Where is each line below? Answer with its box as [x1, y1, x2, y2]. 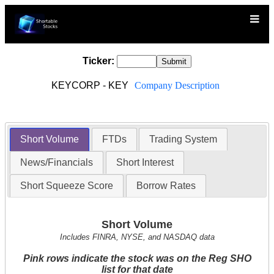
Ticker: [83, 56, 114, 66]
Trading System [149, 134, 217, 145]
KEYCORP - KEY [51, 80, 131, 91]
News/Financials [20, 157, 94, 168]
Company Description [134, 80, 220, 91]
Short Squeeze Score [20, 180, 114, 191]
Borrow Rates [136, 180, 196, 191]
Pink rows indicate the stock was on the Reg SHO [23, 253, 251, 264]
